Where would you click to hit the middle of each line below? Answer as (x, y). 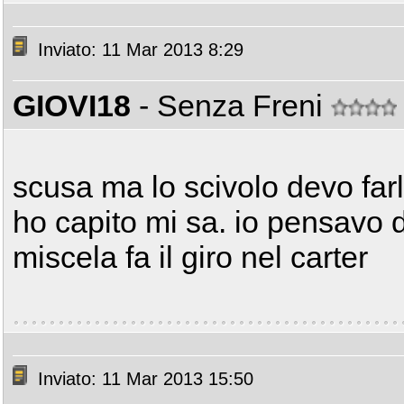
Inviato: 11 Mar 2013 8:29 (138, 50)
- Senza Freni (235, 106)
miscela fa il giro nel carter (190, 257)
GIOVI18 (72, 106)
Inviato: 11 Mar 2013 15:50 (143, 379)
